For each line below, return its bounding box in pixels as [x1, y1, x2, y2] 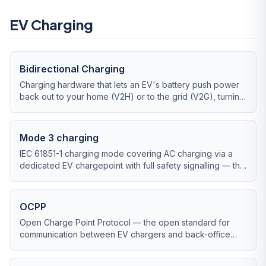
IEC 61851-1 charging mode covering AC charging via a [20, 148, 233, 159]
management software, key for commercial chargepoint [20, 241, 237, 251]
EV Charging [9, 15, 93, 33]
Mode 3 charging [20, 132, 99, 144]
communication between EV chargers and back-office [20, 229, 230, 239]
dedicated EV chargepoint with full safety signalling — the [20, 160, 245, 170]
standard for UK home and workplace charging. [20, 172, 205, 182]
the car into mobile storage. [20, 103, 126, 113]
